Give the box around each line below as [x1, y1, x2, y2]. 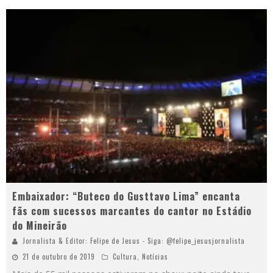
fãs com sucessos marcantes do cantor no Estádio [12, 204, 252, 219]
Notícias [142, 252, 168, 262]
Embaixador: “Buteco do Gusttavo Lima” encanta [12, 189, 240, 204]
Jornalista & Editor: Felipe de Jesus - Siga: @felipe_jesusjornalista [23, 236, 245, 246]
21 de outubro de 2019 [23, 252, 95, 262]
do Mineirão [12, 218, 67, 233]
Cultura [113, 252, 137, 262]
